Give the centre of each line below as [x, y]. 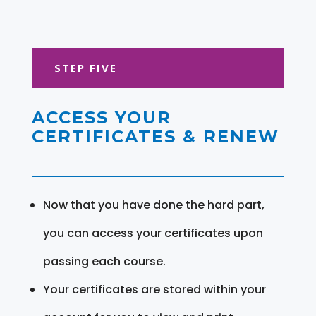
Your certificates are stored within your [154, 289]
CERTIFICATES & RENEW [155, 136]
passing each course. [104, 261]
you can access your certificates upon [153, 233]
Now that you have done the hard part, [153, 205]
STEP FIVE [85, 67]
